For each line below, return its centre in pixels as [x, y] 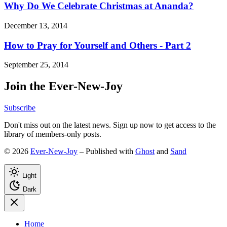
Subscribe [20, 108]
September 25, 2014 [36, 65]
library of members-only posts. [53, 134]
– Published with [106, 152]
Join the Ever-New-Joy [63, 86]
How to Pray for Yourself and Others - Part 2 [98, 45]
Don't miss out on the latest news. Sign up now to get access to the [110, 125]
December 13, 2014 [36, 25]
